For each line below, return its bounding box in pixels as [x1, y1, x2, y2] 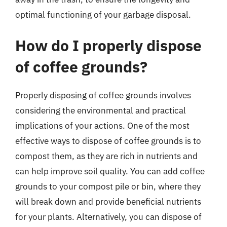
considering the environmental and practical [15, 105, 186, 116]
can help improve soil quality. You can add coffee [15, 166, 205, 177]
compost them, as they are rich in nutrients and [15, 150, 198, 162]
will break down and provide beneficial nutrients [15, 196, 201, 207]
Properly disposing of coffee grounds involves [15, 90, 191, 101]
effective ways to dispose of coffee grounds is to [15, 135, 201, 146]
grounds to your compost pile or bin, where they [15, 181, 201, 192]
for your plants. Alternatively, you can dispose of [15, 211, 202, 222]
